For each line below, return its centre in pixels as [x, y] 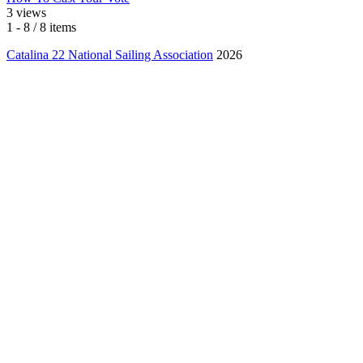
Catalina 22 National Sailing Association [110, 54]
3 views [26, 12]
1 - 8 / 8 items [41, 27]
